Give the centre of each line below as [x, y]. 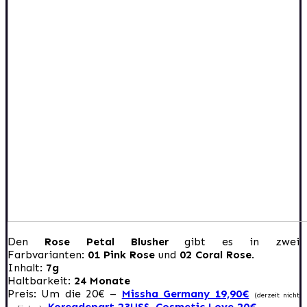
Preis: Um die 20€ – [65, 293]
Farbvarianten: [48, 254]
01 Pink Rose [121, 254]
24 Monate [100, 280]
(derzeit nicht [277, 295]
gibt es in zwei [242, 241]
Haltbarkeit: [39, 280]
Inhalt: [27, 267]
